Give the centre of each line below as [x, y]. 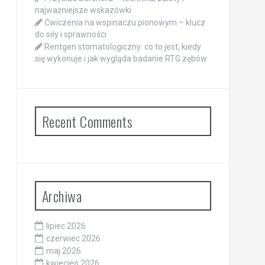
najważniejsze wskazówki [83, 10]
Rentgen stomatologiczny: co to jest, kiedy [122, 47]
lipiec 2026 [66, 226]
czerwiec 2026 [73, 239]
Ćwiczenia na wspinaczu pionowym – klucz [125, 23]
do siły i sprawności [70, 35]
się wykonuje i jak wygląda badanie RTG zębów [121, 59]
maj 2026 [63, 251]
